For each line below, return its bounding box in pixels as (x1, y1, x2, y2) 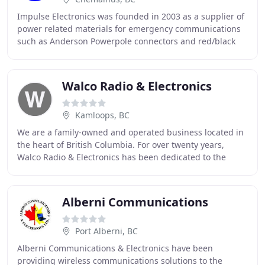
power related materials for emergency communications (17, 23, 241, 34)
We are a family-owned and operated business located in (17, 127, 244, 138)
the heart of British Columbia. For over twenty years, (17, 139, 224, 150)
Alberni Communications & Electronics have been (17, 243, 213, 254)
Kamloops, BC (75, 109, 130, 121)
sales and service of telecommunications (17, 164, 178, 175)
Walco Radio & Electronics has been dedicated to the (17, 151, 226, 163)
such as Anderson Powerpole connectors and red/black (17, 35, 235, 47)
